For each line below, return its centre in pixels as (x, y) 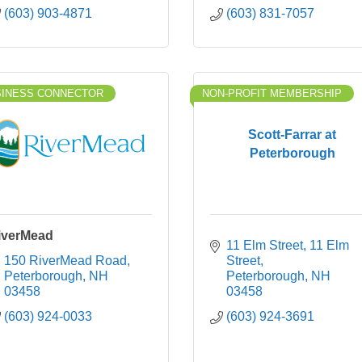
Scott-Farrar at (292, 134)
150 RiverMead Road (65, 261)
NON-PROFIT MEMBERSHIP (272, 93)
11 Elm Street (265, 245)
